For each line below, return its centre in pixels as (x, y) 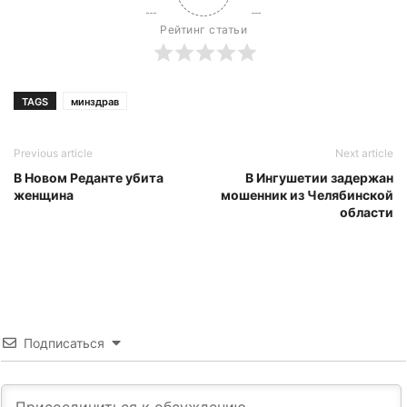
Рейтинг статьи (203, 30)
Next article (364, 153)
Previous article (53, 153)
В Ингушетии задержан (319, 178)
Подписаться (64, 343)
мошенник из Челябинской (307, 195)
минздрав (95, 102)
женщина (44, 195)
